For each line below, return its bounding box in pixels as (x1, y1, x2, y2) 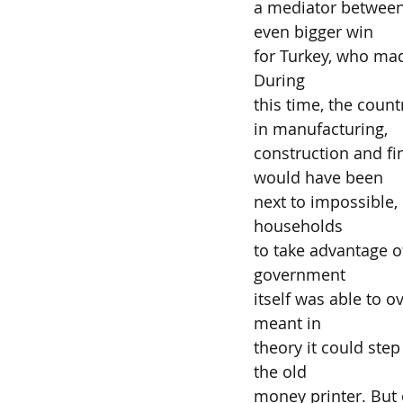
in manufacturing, (254, 118, 388, 139)
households (254, 215, 343, 237)
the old (254, 361, 307, 382)
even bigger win (254, 21, 373, 42)
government (254, 264, 345, 285)
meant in (254, 312, 321, 334)
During (254, 69, 305, 91)
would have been (254, 166, 383, 188)
